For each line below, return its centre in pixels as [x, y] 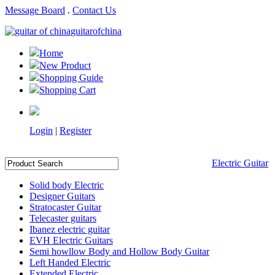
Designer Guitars [62, 196]
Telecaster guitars [63, 218]
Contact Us [94, 10]
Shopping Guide [71, 78]
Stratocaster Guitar [65, 207]
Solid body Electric [67, 185]
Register [76, 130]
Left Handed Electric [70, 262]
